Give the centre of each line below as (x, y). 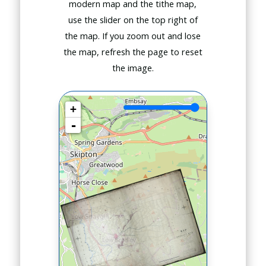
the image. (133, 68)
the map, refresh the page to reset (133, 52)
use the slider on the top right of (133, 20)
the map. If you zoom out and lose (133, 36)
